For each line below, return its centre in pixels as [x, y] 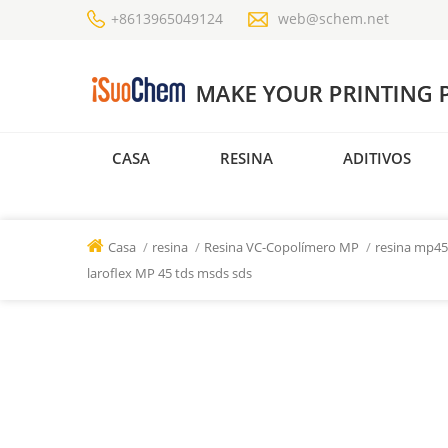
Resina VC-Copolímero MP [283, 247]
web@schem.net [333, 18]
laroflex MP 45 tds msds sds [169, 273]
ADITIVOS [377, 157]
